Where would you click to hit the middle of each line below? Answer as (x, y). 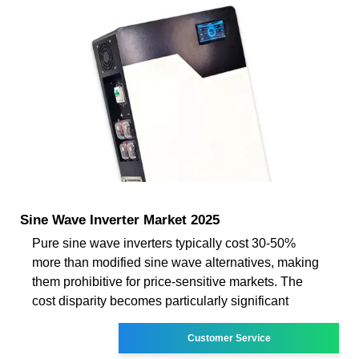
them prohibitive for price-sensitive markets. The (167, 281)
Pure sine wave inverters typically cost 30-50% (164, 243)
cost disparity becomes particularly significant (160, 301)
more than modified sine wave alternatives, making (175, 262)
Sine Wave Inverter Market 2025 (120, 220)
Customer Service (229, 338)
